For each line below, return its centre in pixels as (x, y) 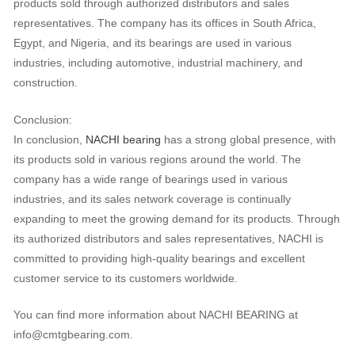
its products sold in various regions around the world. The (157, 159)
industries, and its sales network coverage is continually (152, 199)
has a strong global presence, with (248, 139)
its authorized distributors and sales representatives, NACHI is (168, 239)
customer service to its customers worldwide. (125, 278)
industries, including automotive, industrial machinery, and (158, 63)
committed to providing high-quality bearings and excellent (159, 258)
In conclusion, (49, 139)
